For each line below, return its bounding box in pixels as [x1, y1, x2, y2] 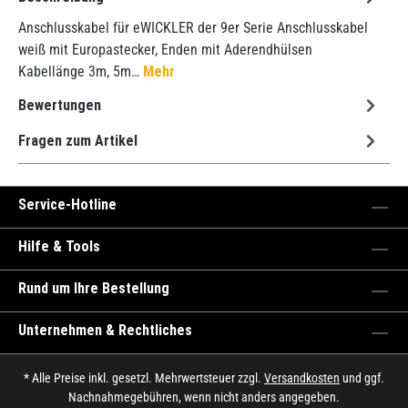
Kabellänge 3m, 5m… [18, 63, 143, 81]
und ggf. [340, 371, 384, 386]
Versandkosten [264, 371, 340, 386]
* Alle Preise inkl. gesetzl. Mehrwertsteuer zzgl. [24, 371, 264, 386]
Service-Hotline [18, 196, 117, 214]
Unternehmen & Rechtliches [18, 321, 192, 340]
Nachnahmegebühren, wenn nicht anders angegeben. [68, 390, 340, 405]
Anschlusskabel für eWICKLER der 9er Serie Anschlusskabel [18, 19, 368, 37]
